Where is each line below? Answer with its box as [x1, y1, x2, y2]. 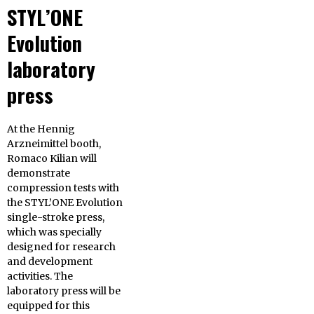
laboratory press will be [7, 285, 121, 298]
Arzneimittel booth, [7, 137, 101, 151]
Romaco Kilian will [7, 152, 97, 165]
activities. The [7, 270, 73, 283]
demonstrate [7, 167, 70, 180]
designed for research [7, 240, 116, 254]
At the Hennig [7, 123, 75, 136]
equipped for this [7, 299, 90, 313]
